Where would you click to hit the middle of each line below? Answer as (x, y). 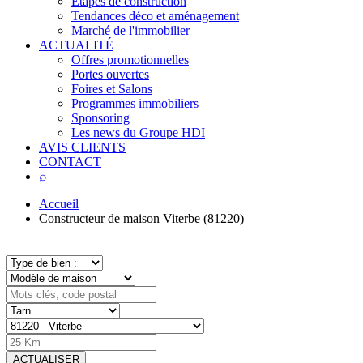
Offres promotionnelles (130, 60)
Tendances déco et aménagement (155, 16)
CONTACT (70, 162)
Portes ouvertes (110, 74)
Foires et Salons (112, 89)
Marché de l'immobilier (130, 30)
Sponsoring (100, 118)
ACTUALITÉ (76, 45)
